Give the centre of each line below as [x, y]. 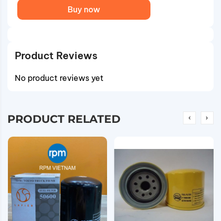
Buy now [84, 9]
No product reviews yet [59, 78]
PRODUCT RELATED [64, 119]
